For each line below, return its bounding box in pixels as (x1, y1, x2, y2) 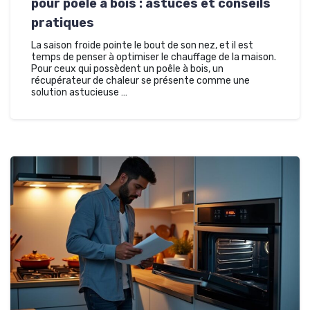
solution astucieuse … (31, 86, 127, 98)
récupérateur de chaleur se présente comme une (31, 74, 250, 86)
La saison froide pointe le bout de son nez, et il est (31, 39, 253, 51)
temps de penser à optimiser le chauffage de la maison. (31, 51, 276, 63)
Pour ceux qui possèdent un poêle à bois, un (31, 62, 224, 75)
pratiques (31, 15, 94, 30)
